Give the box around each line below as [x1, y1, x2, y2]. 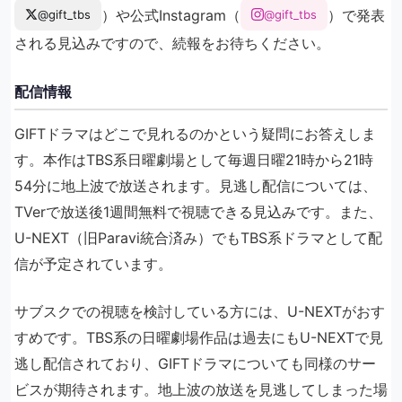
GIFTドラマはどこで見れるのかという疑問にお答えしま [14, 124, 376, 143]
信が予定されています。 [14, 254, 172, 273]
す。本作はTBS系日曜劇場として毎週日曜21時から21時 [14, 150, 373, 169]
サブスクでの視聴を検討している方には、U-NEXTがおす [14, 301, 385, 320]
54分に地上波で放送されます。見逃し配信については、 [14, 176, 377, 195]
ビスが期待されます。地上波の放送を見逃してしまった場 [14, 380, 388, 398]
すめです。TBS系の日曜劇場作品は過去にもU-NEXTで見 [14, 328, 383, 346]
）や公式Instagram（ [101, 5, 240, 24]
